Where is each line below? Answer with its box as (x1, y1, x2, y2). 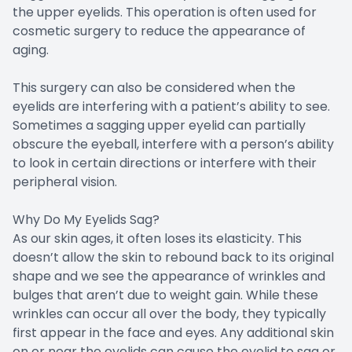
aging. (13, 40, 49, 59)
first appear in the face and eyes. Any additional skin (13, 323, 334, 342)
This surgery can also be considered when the (13, 78, 295, 97)
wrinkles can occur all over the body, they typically (13, 304, 326, 323)
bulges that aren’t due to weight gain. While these (13, 285, 318, 304)
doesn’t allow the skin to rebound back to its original (13, 247, 334, 266)
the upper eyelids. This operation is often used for (13, 2, 317, 21)
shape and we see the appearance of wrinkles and (13, 266, 325, 285)
